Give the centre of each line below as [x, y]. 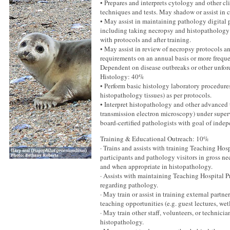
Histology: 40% [122, 76]
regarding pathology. [129, 185]
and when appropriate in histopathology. [156, 166]
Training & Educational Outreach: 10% [155, 139]
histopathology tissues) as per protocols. [156, 95]
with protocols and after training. [146, 40]
